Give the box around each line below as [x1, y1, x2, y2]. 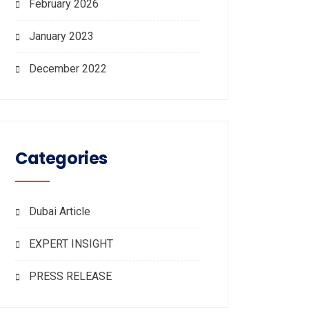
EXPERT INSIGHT [29, 237, 113, 250]
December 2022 [29, 62, 107, 75]
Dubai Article [29, 205, 90, 218]
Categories [15, 147, 108, 170]
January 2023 [29, 30, 94, 43]
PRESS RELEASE [29, 270, 112, 283]
